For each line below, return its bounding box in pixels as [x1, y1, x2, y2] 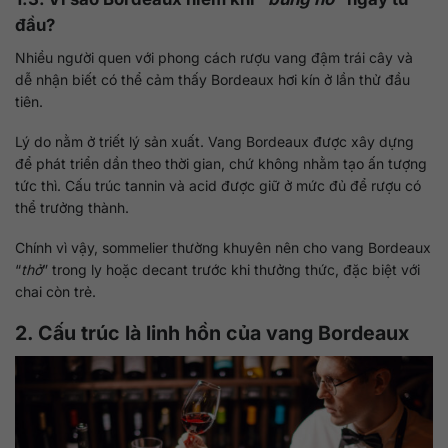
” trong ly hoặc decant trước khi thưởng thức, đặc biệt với [42, 261, 420, 278]
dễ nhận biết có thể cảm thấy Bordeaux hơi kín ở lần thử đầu [15, 70, 410, 88]
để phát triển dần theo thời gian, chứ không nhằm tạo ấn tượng [15, 154, 427, 172]
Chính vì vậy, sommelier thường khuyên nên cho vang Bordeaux [15, 239, 431, 256]
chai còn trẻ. [15, 283, 96, 300]
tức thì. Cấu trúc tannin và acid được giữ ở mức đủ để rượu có [15, 176, 421, 194]
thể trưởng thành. [15, 198, 129, 216]
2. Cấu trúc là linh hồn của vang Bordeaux [15, 321, 409, 346]
